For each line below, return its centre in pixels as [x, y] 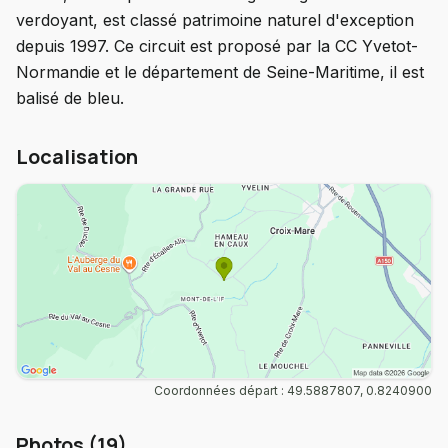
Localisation [77, 156]
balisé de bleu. [70, 98]
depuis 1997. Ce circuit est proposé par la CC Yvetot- [217, 46]
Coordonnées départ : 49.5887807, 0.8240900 [293, 391]
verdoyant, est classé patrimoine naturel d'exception [215, 20]
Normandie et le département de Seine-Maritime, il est [220, 72]
